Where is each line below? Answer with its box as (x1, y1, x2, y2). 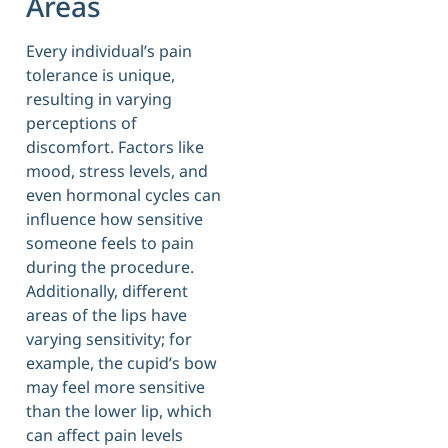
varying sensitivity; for (26, 327, 192, 350)
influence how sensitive (26, 207, 203, 230)
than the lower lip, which (26, 399, 212, 422)
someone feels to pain (26, 231, 194, 254)
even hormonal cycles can (26, 183, 221, 206)
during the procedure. (26, 255, 194, 278)
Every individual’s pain (26, 39, 192, 62)
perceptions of (26, 111, 137, 134)
